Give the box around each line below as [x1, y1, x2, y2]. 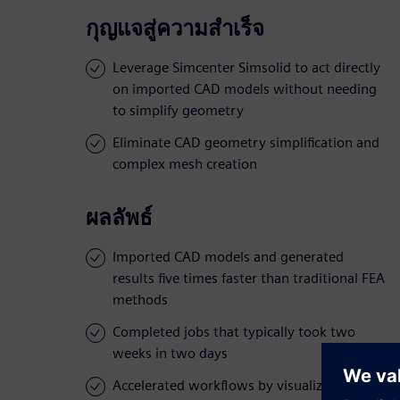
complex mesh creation [112, 155, 257, 173]
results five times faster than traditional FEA [112, 270, 385, 287]
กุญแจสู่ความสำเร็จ [86, 15, 264, 42]
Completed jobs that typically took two [112, 323, 355, 341]
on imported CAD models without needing [112, 80, 377, 98]
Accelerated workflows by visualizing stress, [112, 377, 387, 395]
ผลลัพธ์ [86, 204, 153, 231]
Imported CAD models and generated [112, 248, 344, 266]
